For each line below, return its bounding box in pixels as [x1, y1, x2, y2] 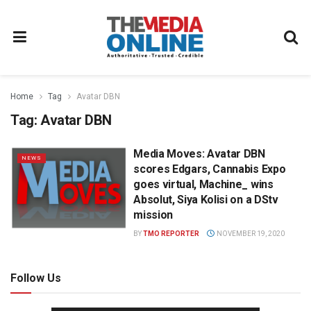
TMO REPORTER [143, 230, 200, 237]
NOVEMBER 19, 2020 [215, 230, 285, 237]
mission [133, 208, 173, 221]
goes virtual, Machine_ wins [133, 178, 274, 191]
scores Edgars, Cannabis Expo [133, 162, 286, 176]
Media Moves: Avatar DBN [133, 147, 265, 160]
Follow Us [10, 271, 61, 285]
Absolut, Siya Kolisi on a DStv [133, 193, 278, 206]
